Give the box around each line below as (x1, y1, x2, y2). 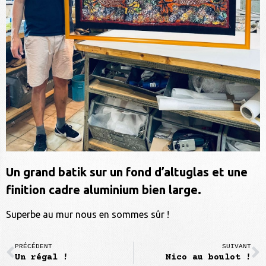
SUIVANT (222, 243, 251, 251)
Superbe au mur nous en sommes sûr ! (6, 209, 169, 220)
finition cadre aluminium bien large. (6, 182, 201, 197)
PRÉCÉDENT (15, 243, 52, 251)
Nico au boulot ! (166, 252, 251, 263)
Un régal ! (15, 252, 68, 263)
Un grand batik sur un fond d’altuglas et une (6, 164, 248, 179)
